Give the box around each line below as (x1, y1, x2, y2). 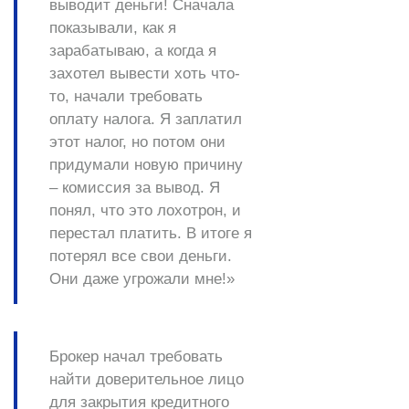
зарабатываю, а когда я (49, 42, 216, 60)
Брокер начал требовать (49, 348, 223, 366)
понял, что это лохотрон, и (49, 202, 241, 220)
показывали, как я (49, 19, 176, 37)
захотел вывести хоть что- (49, 65, 240, 83)
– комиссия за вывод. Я (49, 179, 220, 197)
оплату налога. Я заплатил (49, 110, 242, 129)
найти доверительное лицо (49, 371, 244, 389)
